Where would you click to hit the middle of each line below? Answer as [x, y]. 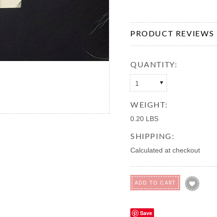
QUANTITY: [154, 65]
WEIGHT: [149, 105]
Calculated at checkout [165, 150]
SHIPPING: [153, 137]
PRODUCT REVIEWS [172, 34]
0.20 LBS [144, 119]
